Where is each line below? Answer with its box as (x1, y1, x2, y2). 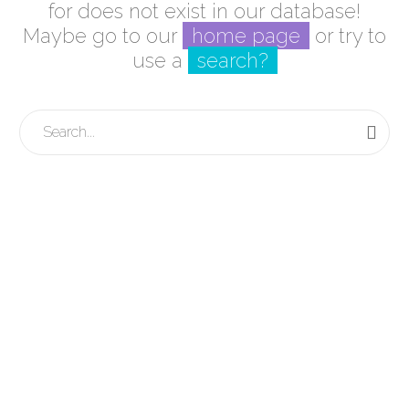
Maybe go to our (23, 24, 183, 48)
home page (192, 24, 300, 48)
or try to (309, 24, 386, 48)
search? (196, 48, 268, 73)
